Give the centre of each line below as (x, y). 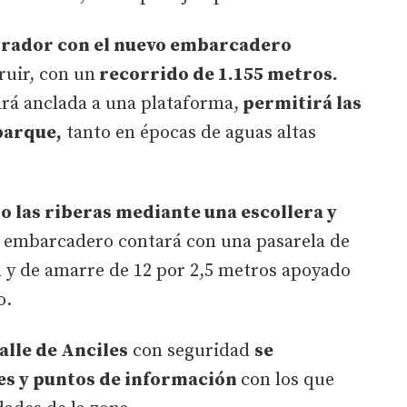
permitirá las (300, 104)
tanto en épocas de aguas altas (189, 133)
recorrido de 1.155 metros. (217, 74)
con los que (288, 380)
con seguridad (191, 351)
